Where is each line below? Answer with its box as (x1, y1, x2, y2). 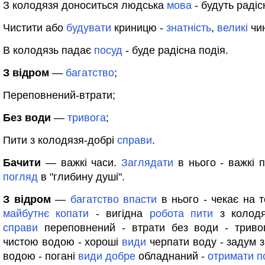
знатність (166, 22, 211, 34)
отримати (208, 250, 254, 262)
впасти (123, 193, 157, 205)
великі (217, 22, 248, 34)
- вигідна (89, 208, 150, 219)
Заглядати (121, 157, 174, 169)
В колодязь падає (3, 44, 94, 56)
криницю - (111, 22, 166, 34)
